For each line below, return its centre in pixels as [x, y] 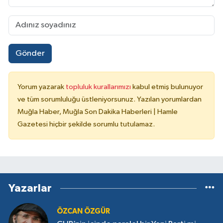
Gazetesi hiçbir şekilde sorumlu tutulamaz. [86, 124]
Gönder [30, 53]
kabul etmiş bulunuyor [168, 87]
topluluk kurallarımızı [99, 87]
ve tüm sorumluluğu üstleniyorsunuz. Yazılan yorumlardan [110, 100]
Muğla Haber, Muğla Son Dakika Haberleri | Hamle [98, 112]
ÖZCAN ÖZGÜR [83, 212]
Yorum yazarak [42, 87]
